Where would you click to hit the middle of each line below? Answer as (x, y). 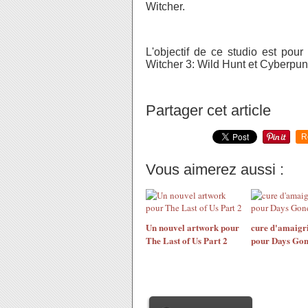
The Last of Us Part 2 (187, 240)
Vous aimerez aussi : (215, 169)
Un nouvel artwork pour (192, 227)
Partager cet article (208, 110)
